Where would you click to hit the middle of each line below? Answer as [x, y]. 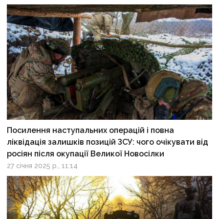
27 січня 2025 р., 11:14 [43, 165]
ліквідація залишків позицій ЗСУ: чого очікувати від [108, 142]
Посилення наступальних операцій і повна [91, 130]
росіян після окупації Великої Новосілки [86, 153]
